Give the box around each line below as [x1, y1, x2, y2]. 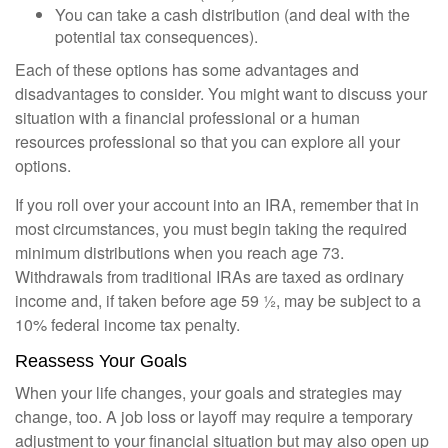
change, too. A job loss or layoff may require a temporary [15, 405, 413, 428]
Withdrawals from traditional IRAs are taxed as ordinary [15, 265, 404, 288]
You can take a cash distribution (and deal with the [55, 3, 410, 26]
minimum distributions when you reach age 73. [15, 241, 344, 264]
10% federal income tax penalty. [15, 313, 240, 336]
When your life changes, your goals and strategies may [15, 381, 402, 404]
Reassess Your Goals [15, 351, 187, 371]
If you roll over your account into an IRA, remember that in [15, 193, 419, 216]
